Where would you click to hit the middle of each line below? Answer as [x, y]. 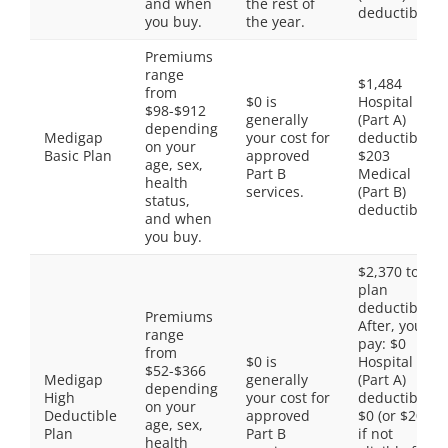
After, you [390, 325]
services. [275, 191]
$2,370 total [397, 271]
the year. [275, 21]
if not [375, 433]
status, [167, 200]
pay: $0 [382, 343]
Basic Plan [78, 155]
